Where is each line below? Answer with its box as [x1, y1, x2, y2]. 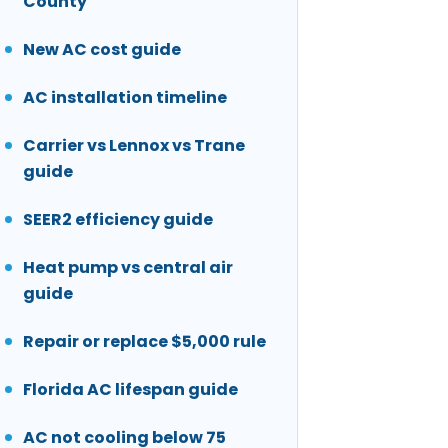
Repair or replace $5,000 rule [23, 330, 266, 354]
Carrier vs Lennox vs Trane [23, 134, 245, 158]
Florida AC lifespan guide [23, 378, 238, 402]
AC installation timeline [23, 86, 227, 110]
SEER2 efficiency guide [23, 208, 213, 232]
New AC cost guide [23, 38, 181, 62]
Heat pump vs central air [23, 256, 233, 280]
